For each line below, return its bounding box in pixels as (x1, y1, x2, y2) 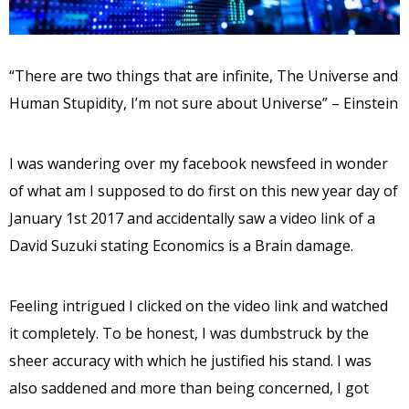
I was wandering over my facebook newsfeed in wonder (9, 152, 388, 173)
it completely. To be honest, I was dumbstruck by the (9, 322, 369, 343)
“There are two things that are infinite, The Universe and (9, 65, 398, 86)
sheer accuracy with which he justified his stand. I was (9, 350, 372, 371)
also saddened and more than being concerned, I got (9, 377, 369, 398)
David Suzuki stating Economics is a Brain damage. (9, 235, 353, 256)
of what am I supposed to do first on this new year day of (9, 180, 398, 201)
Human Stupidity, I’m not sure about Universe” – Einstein (9, 92, 398, 113)
